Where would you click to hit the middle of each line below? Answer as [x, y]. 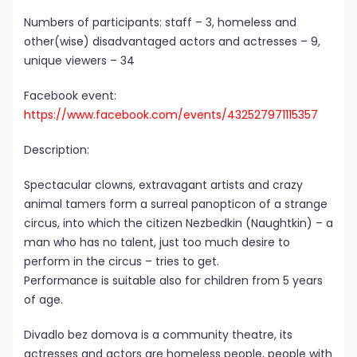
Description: [57, 150]
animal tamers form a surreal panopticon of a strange [176, 204]
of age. [43, 300]
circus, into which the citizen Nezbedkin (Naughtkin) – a [178, 223]
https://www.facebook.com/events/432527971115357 [171, 115]
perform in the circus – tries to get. [122, 261]
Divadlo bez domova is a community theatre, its [158, 335]
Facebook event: [70, 96]
